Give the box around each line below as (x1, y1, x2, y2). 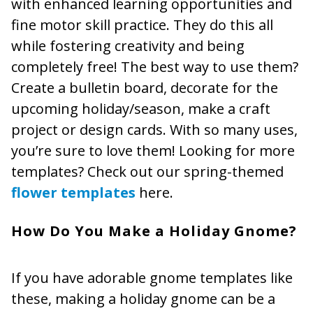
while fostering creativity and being (11, 36, 245, 56)
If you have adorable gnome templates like (11, 268, 293, 288)
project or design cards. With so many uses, (11, 120, 298, 140)
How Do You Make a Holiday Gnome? (11, 221, 297, 241)
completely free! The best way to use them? (11, 57, 298, 77)
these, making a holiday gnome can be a (11, 289, 275, 309)
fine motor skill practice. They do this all (11, 15, 273, 35)
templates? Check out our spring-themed (11, 162, 284, 182)
